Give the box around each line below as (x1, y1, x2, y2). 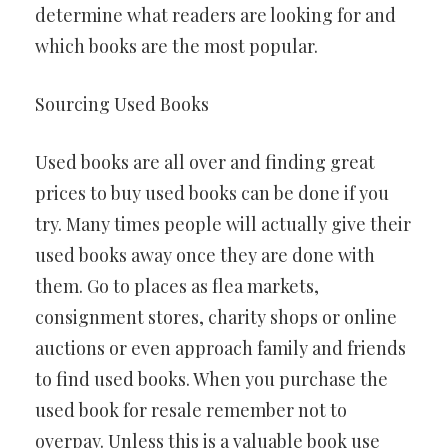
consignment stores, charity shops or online (35, 305, 397, 329)
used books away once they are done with (35, 243, 375, 267)
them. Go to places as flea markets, (35, 274, 319, 298)
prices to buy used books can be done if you (35, 181, 389, 205)
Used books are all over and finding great (35, 150, 375, 174)
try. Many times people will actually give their (35, 212, 411, 236)
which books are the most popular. (35, 34, 318, 58)
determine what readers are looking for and (35, 3, 396, 27)
